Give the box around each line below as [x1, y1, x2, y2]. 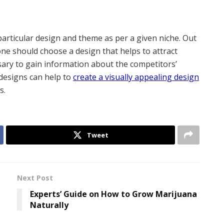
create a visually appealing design [73, 71, 199, 82]
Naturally [30, 199, 68, 210]
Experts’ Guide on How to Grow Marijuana [30, 188, 197, 199]
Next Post [17, 173, 53, 182]
